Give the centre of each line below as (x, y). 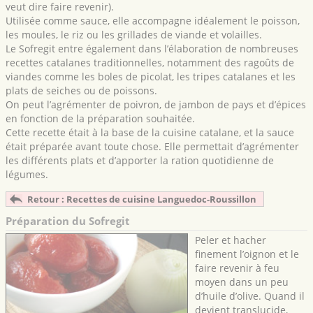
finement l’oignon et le (247, 254)
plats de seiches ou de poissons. (81, 91)
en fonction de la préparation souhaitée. (100, 119)
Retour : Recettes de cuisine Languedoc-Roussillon (142, 199)
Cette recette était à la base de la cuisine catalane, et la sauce (150, 133)
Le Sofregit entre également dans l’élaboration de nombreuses (152, 49)
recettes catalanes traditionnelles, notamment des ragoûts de (150, 63)
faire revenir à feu (238, 268)
